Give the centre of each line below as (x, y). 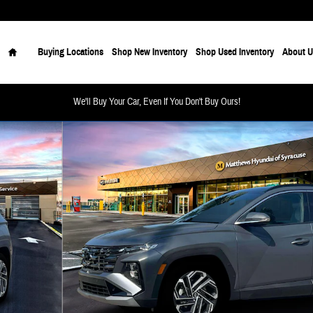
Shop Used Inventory (235, 52)
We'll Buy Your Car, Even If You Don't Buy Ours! (156, 102)
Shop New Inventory (150, 52)
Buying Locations (71, 52)
